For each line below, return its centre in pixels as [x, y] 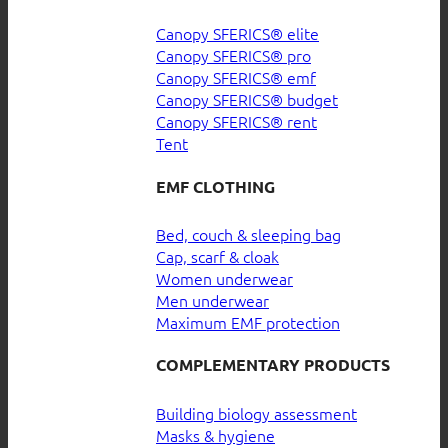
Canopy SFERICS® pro [233, 55]
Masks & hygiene [215, 434]
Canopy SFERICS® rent [236, 121]
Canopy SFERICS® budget [247, 99]
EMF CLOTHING [215, 186]
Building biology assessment [256, 412]
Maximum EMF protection [248, 321]
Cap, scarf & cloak [217, 255]
